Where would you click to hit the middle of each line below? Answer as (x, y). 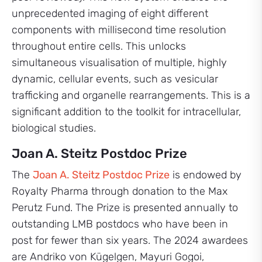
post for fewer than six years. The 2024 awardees (130, 240)
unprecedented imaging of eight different (110, 13)
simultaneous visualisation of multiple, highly (119, 63)
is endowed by (206, 175)
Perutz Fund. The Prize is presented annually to (125, 208)
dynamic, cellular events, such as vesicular (115, 79)
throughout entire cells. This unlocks (99, 46)
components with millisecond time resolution (119, 30)
